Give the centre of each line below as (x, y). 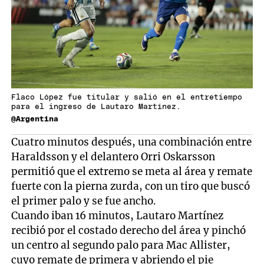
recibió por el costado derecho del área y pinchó (129, 230)
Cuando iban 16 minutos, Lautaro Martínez (118, 215)
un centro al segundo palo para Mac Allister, (121, 245)
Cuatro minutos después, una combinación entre (132, 142)
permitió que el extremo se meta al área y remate (132, 171)
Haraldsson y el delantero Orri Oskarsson (113, 156)
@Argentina (35, 119)
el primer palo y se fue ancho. (84, 201)
